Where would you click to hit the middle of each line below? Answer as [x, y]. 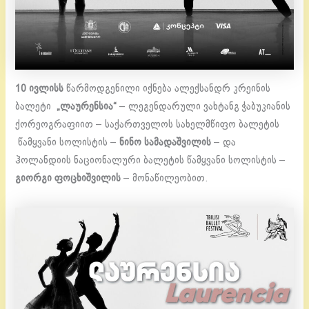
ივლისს [47, 89]
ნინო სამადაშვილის [166, 142]
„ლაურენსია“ [87, 107]
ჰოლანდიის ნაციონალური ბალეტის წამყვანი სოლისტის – [151, 160]
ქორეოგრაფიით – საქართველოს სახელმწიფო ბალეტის [148, 124]
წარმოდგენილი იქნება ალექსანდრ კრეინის [167, 89]
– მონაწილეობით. [166, 178]
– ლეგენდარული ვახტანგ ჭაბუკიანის [204, 107]
